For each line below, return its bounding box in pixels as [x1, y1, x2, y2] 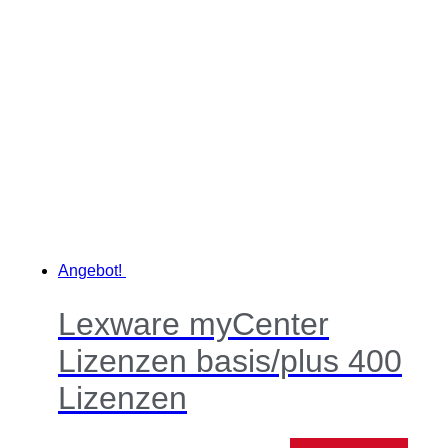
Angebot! [58, 261, 122, 279]
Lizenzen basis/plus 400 [58, 343, 402, 380]
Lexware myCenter [58, 306, 329, 343]
